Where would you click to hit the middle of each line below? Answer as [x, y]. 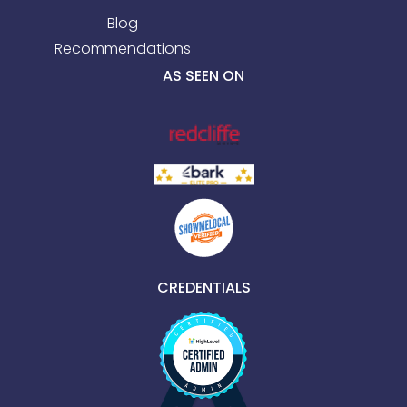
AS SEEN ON [203, 75]
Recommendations [123, 48]
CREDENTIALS [203, 288]
